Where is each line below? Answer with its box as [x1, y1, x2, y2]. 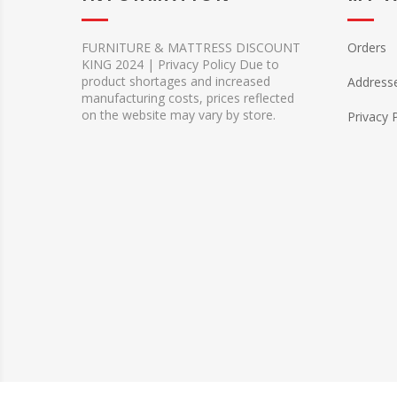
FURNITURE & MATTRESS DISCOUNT [82, 39, 300, 56]
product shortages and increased [82, 73, 270, 90]
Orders [347, 39, 386, 56]
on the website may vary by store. [82, 106, 276, 123]
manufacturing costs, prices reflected [82, 90, 294, 106]
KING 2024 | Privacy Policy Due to [82, 56, 279, 73]
